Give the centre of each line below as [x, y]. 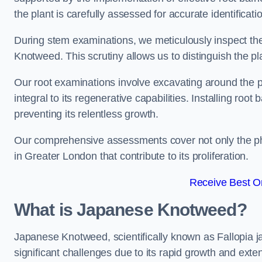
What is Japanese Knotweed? [130, 210]
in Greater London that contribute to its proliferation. [132, 156]
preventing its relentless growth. [87, 114]
